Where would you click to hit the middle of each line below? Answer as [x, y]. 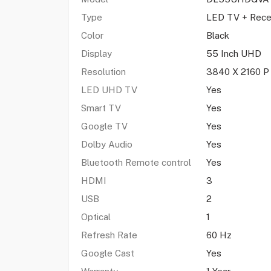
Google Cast [107, 253]
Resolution [103, 72]
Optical [96, 217]
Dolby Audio [106, 144]
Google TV [104, 126]
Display [96, 54]
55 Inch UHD [233, 54]
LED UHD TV [109, 90]
